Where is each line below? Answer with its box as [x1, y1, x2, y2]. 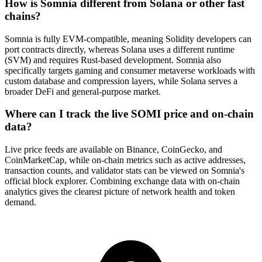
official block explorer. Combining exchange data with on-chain [5, 176, 240, 187]
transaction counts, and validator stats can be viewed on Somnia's [5, 166, 244, 176]
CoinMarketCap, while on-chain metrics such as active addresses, [5, 155, 246, 166]
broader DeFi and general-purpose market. [5, 86, 161, 96]
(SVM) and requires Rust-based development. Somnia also [5, 54, 221, 65]
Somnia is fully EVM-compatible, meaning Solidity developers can [5, 33, 251, 44]
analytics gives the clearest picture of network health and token [5, 187, 235, 197]
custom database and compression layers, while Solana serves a [5, 75, 237, 86]
